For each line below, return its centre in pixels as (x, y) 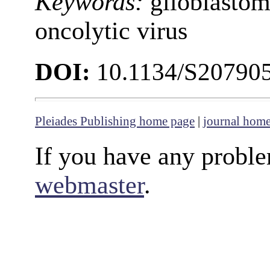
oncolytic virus (111, 30)
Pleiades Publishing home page (115, 121)
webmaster (89, 185)
